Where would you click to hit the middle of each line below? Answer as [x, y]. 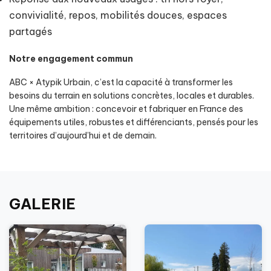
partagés [31, 31]
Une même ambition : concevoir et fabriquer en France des [126, 109]
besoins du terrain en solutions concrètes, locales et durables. [132, 96]
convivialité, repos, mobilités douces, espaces [118, 15]
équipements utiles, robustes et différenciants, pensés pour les [134, 122]
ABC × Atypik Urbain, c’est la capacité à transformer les [121, 82]
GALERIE [42, 204]
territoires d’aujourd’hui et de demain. [83, 135]
